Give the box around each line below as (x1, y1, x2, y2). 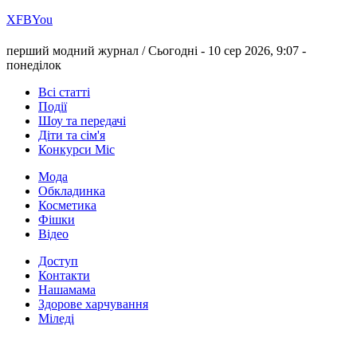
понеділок (6, 58, 61, 73)
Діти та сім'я (38, 128, 105, 143)
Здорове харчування (38, 297, 148, 312)
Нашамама (38, 283, 96, 297)
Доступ (38, 254, 78, 269)
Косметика (38, 198, 96, 213)
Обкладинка (38, 184, 105, 198)
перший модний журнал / (6, 44, 148, 58)
